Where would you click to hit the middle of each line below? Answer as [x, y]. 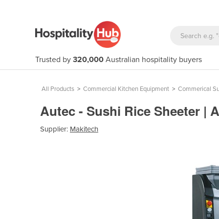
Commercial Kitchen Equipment [126, 89]
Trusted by [54, 60]
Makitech [84, 129]
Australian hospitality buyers [153, 60]
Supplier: [55, 129]
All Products [58, 89]
